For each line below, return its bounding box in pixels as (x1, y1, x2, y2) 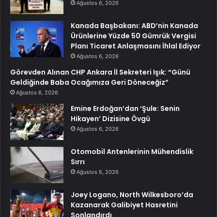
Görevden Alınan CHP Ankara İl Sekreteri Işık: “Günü (10, 67, 190, 77)
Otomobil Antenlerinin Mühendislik (71, 146, 193, 156)
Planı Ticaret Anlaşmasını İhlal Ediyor (71, 41, 201, 51)
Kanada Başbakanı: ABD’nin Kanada (71, 20, 198, 31)
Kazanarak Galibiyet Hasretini (71, 200, 178, 210)
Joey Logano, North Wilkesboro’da (71, 189, 193, 200)
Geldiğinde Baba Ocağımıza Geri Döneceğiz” (10, 77, 169, 87)
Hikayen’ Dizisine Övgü (71, 113, 150, 124)
